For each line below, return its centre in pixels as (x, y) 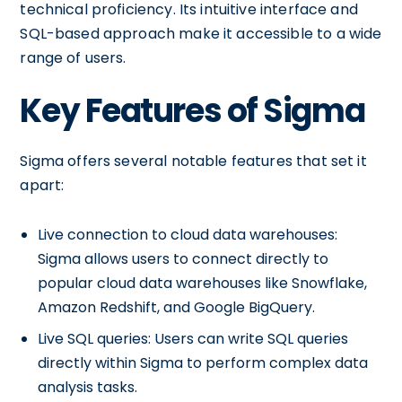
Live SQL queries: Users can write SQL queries (193, 339)
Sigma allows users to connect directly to (184, 259)
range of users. (73, 58)
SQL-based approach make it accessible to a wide (201, 34)
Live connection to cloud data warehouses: (188, 235)
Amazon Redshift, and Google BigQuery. (177, 307)
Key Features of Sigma (192, 111)
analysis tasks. (88, 387)
